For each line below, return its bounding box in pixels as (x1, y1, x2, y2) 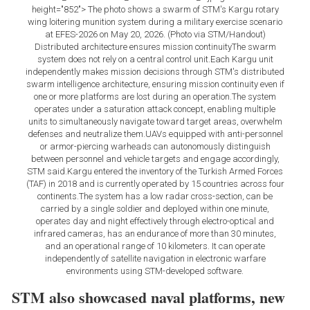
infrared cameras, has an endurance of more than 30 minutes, (34, 228, 276, 239)
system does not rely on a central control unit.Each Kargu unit (37, 54, 273, 65)
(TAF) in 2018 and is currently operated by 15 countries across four (26, 179, 284, 190)
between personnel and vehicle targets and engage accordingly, (30, 154, 280, 165)
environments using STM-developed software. (66, 266, 244, 277)
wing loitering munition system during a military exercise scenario (28, 17, 282, 28)
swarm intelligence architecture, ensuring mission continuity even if (26, 79, 284, 90)
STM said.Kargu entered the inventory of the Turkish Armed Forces (27, 166, 283, 177)
